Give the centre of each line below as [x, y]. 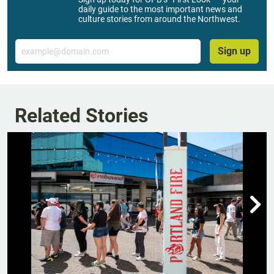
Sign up [235, 51]
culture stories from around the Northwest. [159, 19]
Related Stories [81, 115]
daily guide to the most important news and [160, 9]
